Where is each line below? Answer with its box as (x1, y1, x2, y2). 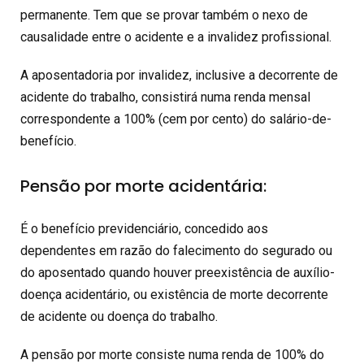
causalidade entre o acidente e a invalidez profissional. (20, 29, 331, 45)
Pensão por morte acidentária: (20, 174, 266, 197)
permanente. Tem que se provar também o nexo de (20, 7, 308, 24)
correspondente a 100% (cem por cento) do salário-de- (20, 111, 331, 128)
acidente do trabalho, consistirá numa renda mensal (20, 89, 310, 106)
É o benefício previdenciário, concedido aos (20, 220, 268, 236)
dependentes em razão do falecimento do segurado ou (20, 242, 332, 258)
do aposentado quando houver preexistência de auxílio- (20, 264, 335, 280)
